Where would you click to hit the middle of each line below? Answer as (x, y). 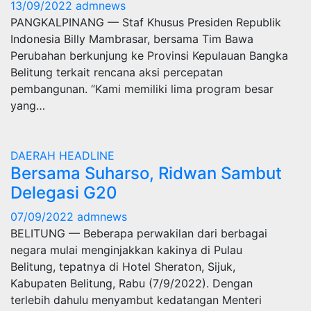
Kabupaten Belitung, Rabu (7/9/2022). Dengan (132, 283)
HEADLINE (87, 155)
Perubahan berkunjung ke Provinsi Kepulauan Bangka (149, 56)
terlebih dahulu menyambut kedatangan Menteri (136, 300)
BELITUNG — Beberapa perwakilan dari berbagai (139, 233)
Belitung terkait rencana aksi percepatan (117, 72)
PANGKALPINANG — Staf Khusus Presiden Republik (146, 22)
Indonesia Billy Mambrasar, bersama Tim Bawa (132, 39)
